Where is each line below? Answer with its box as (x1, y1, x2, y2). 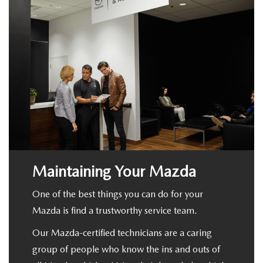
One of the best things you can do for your (32, 188, 203, 200)
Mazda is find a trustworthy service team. (32, 205, 197, 217)
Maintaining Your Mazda (32, 162, 196, 181)
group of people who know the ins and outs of (32, 244, 220, 255)
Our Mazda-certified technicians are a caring (32, 227, 212, 239)
